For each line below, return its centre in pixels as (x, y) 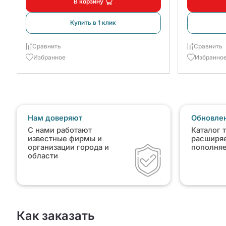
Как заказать (55, 215)
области (43, 156)
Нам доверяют (55, 118)
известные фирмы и (65, 139)
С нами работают (60, 130)
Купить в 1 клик (93, 23)
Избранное (49, 57)
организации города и (68, 148)
